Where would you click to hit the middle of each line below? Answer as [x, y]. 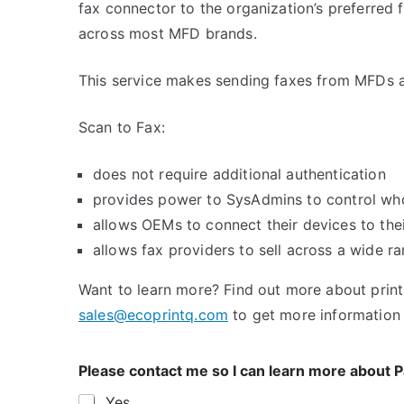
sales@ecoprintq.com [154, 315]
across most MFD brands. [168, 33]
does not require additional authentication [239, 174]
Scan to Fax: [122, 127]
